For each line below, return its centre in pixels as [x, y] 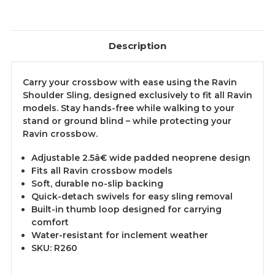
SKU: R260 [54, 248]
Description [137, 46]
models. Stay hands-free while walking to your [129, 108]
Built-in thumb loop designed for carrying [126, 210]
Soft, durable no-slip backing [97, 184]
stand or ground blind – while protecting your [127, 121]
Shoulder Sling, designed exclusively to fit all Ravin [137, 95]
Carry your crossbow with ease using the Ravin [130, 83]
